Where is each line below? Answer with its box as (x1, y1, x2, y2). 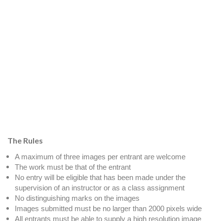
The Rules (7, 135, 43, 145)
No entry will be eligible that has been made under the (15, 173, 185, 182)
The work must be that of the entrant (15, 162, 131, 171)
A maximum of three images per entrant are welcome (15, 152, 185, 161)
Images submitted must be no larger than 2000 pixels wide (15, 204, 202, 213)
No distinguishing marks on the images (15, 193, 140, 202)
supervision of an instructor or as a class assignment (15, 183, 184, 192)
